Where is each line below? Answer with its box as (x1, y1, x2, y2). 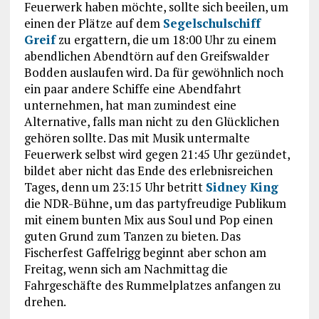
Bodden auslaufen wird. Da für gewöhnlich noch (23, 63, 283, 80)
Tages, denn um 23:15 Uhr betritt (23, 178, 206, 195)
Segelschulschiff (162, 14, 261, 31)
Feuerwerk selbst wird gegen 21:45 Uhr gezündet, (23, 145, 290, 162)
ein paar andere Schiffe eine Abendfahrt (23, 80, 241, 97)
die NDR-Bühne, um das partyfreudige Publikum (23, 194, 286, 211)
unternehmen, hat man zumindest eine (23, 96, 236, 113)
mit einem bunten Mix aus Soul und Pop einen (23, 211, 273, 228)
